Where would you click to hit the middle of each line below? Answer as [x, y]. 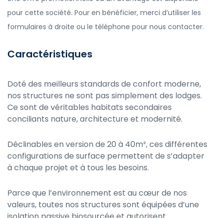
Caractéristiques [50, 54]
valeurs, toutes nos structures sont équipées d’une [103, 204]
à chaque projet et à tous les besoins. [78, 167]
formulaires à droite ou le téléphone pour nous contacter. [106, 27]
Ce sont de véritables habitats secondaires [90, 107]
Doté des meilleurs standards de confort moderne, [104, 84]
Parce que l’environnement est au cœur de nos [97, 193]
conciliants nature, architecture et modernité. [95, 119]
